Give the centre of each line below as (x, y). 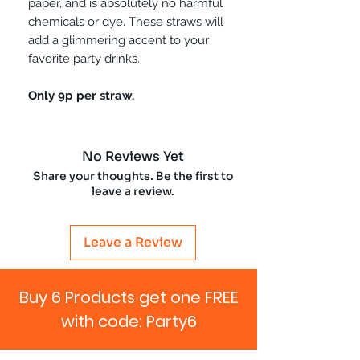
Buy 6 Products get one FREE (129, 297)
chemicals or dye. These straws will (126, 21)
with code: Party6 (129, 321)
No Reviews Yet (133, 156)
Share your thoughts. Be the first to (133, 176)
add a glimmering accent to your (119, 40)
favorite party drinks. (84, 58)
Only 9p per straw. (83, 95)
